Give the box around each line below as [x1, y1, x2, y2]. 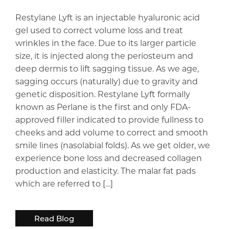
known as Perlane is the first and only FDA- [15, 101, 191, 112]
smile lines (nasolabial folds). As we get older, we [15, 140, 210, 151]
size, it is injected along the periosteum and [15, 50, 193, 61]
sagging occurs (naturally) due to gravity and [15, 76, 198, 87]
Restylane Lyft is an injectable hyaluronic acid [15, 12, 200, 23]
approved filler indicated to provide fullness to [15, 114, 203, 125]
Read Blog [34, 213, 74, 224]
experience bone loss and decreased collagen [15, 152, 202, 164]
